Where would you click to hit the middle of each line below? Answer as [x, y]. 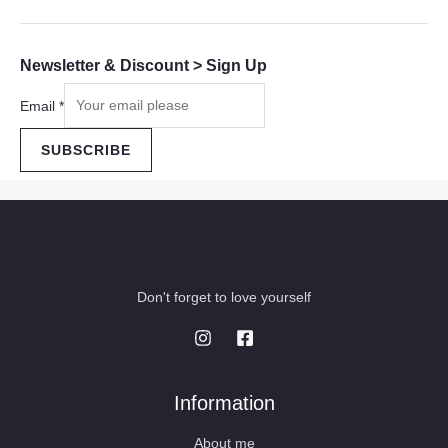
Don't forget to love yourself [224, 296]
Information [224, 402]
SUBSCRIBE [86, 149]
